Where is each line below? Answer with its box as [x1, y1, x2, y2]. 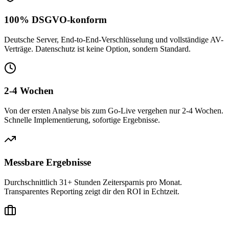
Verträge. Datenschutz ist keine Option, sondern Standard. [4, 44, 191, 53]
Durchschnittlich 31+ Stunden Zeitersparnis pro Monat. [4, 177, 182, 187]
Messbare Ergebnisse [4, 156, 91, 168]
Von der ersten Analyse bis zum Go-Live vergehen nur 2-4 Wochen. [4, 106, 223, 116]
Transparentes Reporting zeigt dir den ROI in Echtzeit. [4, 187, 179, 196]
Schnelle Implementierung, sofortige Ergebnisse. [4, 116, 160, 125]
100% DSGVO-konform [4, 14, 107, 25]
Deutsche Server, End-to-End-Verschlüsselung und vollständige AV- [4, 35, 223, 44]
